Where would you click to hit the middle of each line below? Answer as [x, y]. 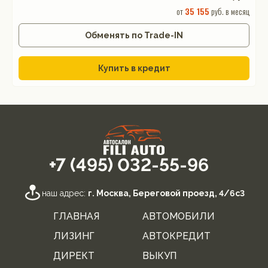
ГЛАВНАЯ [76, 216]
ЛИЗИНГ [74, 236]
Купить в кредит [134, 68]
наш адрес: [65, 193]
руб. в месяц [229, 11]
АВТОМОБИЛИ [179, 216]
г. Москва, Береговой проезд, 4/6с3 [166, 193]
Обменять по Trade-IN [134, 35]
